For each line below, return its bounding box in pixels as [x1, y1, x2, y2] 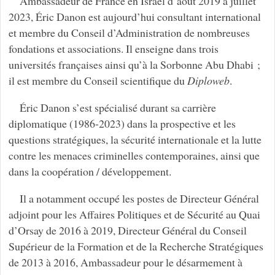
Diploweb [187, 72, 230, 88]
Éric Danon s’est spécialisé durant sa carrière [19, 99, 216, 115]
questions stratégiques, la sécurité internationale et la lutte [8, 131, 261, 147]
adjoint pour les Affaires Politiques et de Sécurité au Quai [8, 206, 260, 222]
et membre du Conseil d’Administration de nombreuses [8, 25, 250, 40]
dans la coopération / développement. [8, 163, 171, 179]
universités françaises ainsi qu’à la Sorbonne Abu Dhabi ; [8, 56, 260, 72]
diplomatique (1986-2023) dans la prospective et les [8, 115, 236, 131]
